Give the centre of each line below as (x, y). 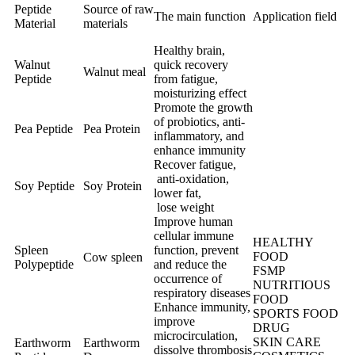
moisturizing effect (200, 94)
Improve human (193, 222)
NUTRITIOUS (292, 285)
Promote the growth (203, 108)
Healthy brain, (189, 51)
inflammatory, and (199, 136)
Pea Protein (112, 129)
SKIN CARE (287, 342)
